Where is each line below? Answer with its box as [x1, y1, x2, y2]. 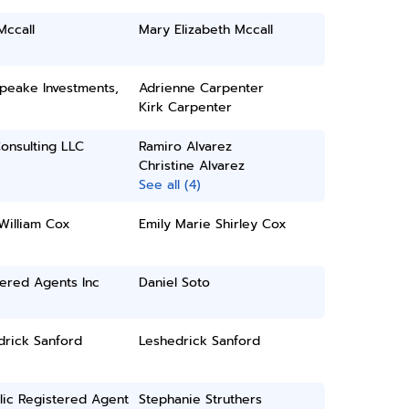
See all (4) [139, 175, 202, 194]
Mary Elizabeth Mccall [139, 20, 274, 39]
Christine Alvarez [139, 156, 246, 175]
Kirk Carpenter [139, 98, 233, 117]
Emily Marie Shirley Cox [139, 215, 288, 234]
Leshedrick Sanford [139, 331, 261, 351]
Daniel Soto [139, 273, 211, 292]
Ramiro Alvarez [139, 137, 233, 156]
